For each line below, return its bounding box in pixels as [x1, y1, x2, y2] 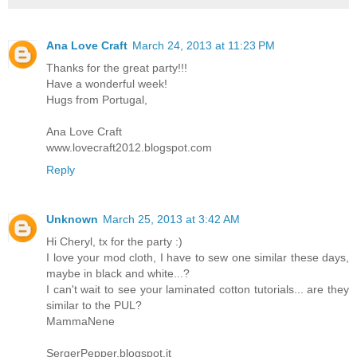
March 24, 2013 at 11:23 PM [132, 38, 275, 52]
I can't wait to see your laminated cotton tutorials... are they [46, 282, 349, 296]
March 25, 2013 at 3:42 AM [103, 212, 240, 226]
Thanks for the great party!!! [46, 61, 187, 74]
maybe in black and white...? [46, 266, 190, 280]
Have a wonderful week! [46, 76, 167, 90]
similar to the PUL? [46, 298, 142, 312]
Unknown [46, 212, 98, 226]
